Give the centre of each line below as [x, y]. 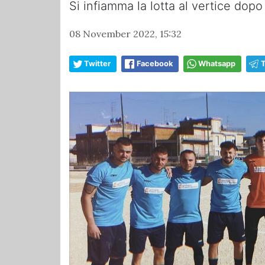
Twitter [97, 63]
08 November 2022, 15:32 [125, 33]
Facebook [155, 63]
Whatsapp [217, 63]
